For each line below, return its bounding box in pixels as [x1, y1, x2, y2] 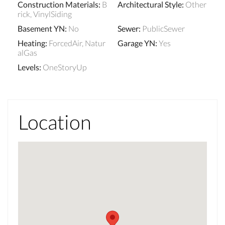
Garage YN [118, 38, 155, 48]
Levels [18, 62, 39, 72]
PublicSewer [142, 23, 185, 33]
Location [18, 109, 91, 134]
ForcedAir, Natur [49, 38, 105, 48]
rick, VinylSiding [18, 9, 72, 19]
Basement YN [18, 23, 65, 33]
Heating [18, 38, 45, 48]
